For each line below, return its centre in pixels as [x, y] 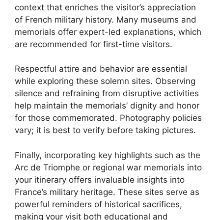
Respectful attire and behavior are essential [101, 69]
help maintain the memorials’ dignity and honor [107, 106]
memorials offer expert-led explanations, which [108, 32]
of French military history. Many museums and [106, 19]
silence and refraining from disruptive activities [107, 93]
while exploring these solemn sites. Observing [105, 81]
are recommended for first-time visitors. [94, 44]
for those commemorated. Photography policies [108, 118]
